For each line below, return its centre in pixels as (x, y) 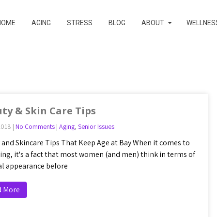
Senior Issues (96, 126)
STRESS (80, 23)
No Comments (35, 126)
